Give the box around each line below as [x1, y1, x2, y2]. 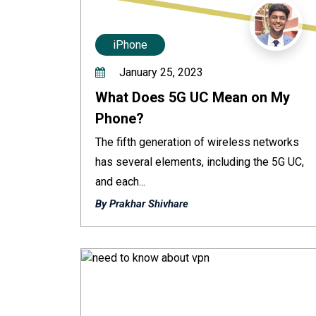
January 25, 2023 [116, 66, 203, 79]
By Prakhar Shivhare [95, 197, 188, 210]
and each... [95, 175, 145, 188]
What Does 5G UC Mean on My [95, 89, 290, 106]
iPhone [113, 38, 147, 51]
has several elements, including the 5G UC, [95, 155, 304, 169]
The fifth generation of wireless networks [95, 135, 299, 149]
